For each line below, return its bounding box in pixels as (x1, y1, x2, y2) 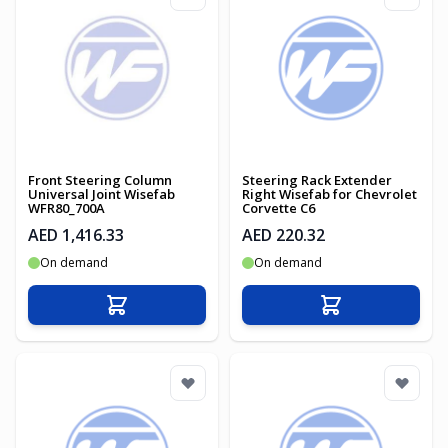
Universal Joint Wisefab (28, 185, 175, 203)
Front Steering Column (28, 171, 172, 189)
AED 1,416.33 (28, 224, 124, 246)
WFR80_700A (28, 199, 105, 217)
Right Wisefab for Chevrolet (242, 185, 417, 203)
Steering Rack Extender (242, 171, 392, 189)
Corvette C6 (242, 199, 315, 217)
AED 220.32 (242, 224, 325, 246)
